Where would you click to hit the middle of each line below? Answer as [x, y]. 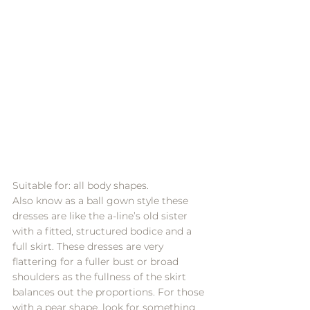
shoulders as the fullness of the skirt [101, 277]
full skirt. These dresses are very [89, 247]
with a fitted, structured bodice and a [103, 231]
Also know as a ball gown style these [102, 201]
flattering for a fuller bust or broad [97, 262]
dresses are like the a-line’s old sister [101, 216]
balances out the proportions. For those [110, 292]
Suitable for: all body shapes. [81, 186]
